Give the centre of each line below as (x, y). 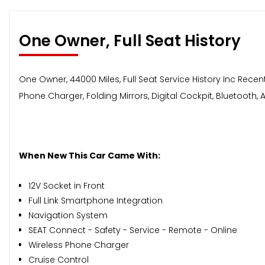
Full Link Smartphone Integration (96, 201)
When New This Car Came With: (90, 156)
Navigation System (68, 216)
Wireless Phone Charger (79, 245)
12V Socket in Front (67, 186)
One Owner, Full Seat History (130, 41)
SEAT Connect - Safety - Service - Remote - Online (133, 230)
